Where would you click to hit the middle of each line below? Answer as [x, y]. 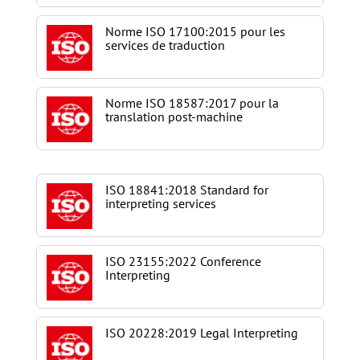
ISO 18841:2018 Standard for [186, 190]
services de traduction [165, 45]
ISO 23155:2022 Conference [183, 261]
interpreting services [160, 203]
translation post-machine [174, 117]
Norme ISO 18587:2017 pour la [192, 103]
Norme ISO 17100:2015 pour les [195, 31]
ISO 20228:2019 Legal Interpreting [201, 333]
